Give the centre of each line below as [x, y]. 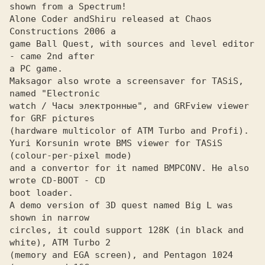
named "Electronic [55, 93]
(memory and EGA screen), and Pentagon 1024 [121, 255]
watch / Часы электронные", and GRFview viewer [129, 106]
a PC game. [36, 69]
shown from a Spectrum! [68, 7]
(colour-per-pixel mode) [71, 156]
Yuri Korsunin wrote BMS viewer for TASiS [116, 143]
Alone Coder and [49, 19]
